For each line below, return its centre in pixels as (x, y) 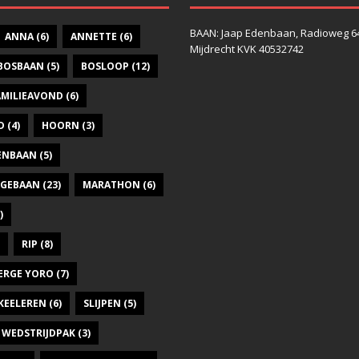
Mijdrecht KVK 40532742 (246, 49)
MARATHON (111, 185)
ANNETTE (94, 37)
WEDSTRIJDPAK (38, 333)
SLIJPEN (102, 304)
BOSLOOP (105, 67)
